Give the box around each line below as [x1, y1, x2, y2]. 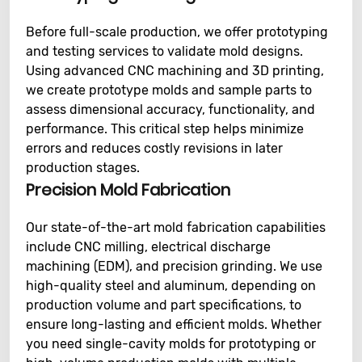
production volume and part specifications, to [26, 297, 301, 313]
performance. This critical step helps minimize [26, 121, 304, 137]
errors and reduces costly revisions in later [26, 141, 283, 156]
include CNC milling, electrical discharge [26, 239, 271, 255]
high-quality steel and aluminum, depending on [26, 278, 316, 293]
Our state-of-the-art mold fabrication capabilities [26, 220, 326, 235]
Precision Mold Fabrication [26, 179, 230, 201]
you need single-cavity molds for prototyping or [26, 336, 316, 351]
